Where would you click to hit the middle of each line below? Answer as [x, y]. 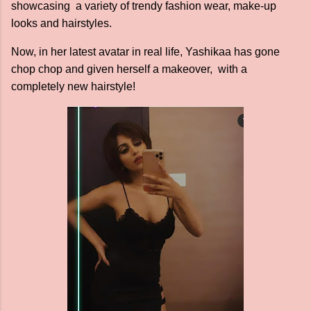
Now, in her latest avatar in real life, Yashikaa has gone [145, 52]
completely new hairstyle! [73, 86]
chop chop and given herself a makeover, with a [129, 69]
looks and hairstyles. [63, 23]
